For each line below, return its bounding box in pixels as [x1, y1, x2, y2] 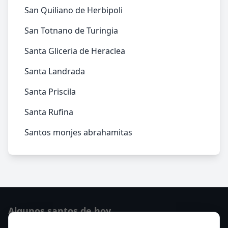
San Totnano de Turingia [24, 25, 118, 36]
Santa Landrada [24, 66, 85, 77]
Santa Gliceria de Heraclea [24, 45, 125, 56]
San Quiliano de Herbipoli [24, 5, 123, 16]
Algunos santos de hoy [8, 205, 111, 217]
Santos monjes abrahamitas [24, 127, 132, 138]
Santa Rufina [24, 106, 73, 118]
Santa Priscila [24, 86, 76, 97]
